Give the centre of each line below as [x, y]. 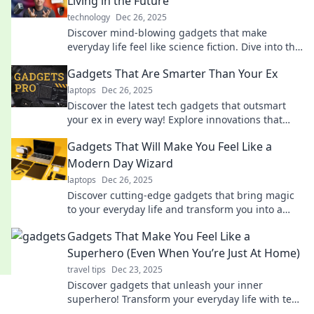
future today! [98, 61]
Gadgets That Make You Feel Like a [159, 236]
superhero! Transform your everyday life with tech [185, 299]
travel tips [87, 269]
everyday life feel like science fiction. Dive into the [184, 47]
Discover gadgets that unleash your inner [165, 285]
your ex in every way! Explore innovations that [175, 120]
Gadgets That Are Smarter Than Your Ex [172, 74]
